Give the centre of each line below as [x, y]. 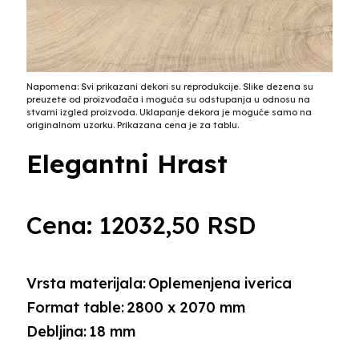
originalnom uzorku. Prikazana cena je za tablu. [132, 125]
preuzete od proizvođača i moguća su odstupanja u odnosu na [168, 99]
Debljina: [56, 331]
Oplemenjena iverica [220, 283]
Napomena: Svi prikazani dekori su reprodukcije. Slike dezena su [169, 86]
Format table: [75, 307]
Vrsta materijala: [86, 283]
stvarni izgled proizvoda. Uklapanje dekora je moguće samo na [169, 112]
